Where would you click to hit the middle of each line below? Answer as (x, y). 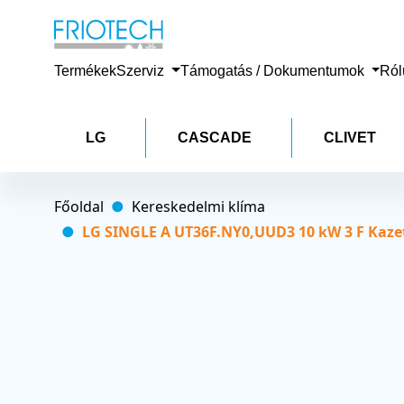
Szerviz (142, 70)
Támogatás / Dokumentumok (274, 70)
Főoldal (79, 206)
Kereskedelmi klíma (198, 206)
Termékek (85, 70)
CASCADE (215, 137)
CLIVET (350, 137)
